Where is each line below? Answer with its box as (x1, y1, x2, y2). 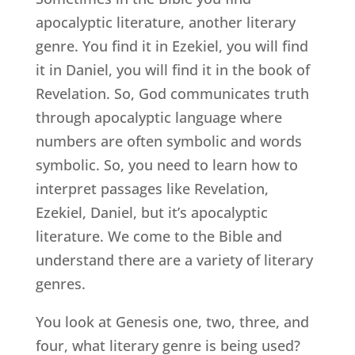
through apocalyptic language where (35, 107, 282, 127)
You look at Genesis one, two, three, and (35, 311, 309, 331)
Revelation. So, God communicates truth (35, 83, 309, 103)
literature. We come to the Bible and (35, 226, 282, 246)
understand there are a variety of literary (35, 250, 313, 269)
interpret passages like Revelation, (35, 178, 269, 198)
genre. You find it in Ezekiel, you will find (35, 36, 308, 55)
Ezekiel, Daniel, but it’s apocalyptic (35, 202, 268, 222)
